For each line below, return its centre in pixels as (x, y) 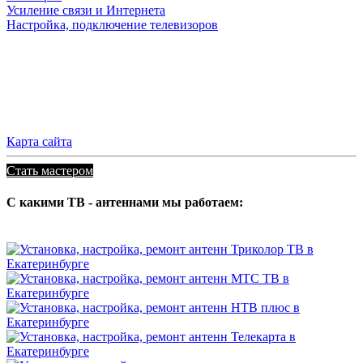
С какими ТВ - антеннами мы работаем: (125, 203)
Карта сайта (39, 141)
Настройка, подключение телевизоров (112, 25)
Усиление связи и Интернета (86, 10)
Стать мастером (50, 171)
